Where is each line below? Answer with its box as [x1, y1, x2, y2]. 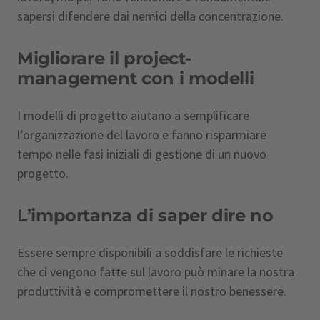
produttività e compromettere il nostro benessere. [17, 283, 286, 299]
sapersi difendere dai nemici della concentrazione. [17, 8, 284, 24]
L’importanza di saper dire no [17, 205, 274, 226]
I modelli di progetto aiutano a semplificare [17, 107, 249, 124]
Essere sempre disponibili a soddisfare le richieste [17, 244, 283, 261]
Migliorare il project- [17, 48, 192, 69]
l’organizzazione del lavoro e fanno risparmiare [17, 126, 266, 143]
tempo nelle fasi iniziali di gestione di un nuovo [17, 146, 266, 162]
